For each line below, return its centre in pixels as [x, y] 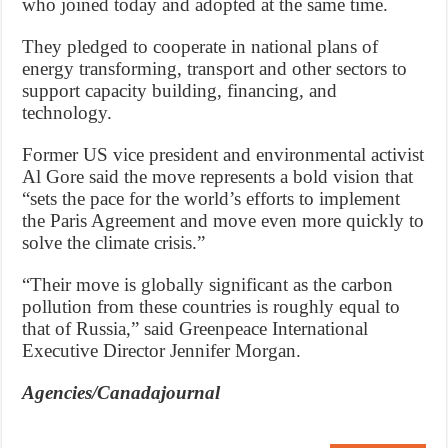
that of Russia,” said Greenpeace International [195, 328]
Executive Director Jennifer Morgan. [162, 350]
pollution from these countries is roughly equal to [211, 306]
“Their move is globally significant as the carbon [208, 284]
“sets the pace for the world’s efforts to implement [211, 198]
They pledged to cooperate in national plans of [200, 46]
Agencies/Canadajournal [121, 392]
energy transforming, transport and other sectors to [215, 68]
